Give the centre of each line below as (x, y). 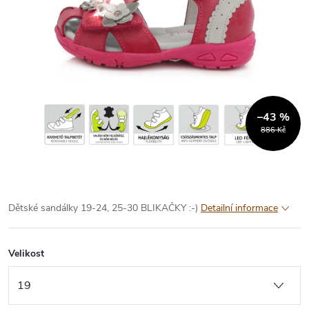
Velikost (26, 253)
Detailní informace (239, 208)
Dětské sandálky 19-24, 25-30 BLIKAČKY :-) (103, 208)
